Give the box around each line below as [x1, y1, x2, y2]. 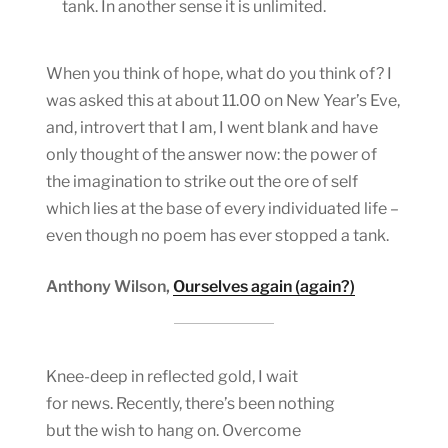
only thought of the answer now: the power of [46, 144, 377, 164]
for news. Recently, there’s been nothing [46, 393, 335, 413]
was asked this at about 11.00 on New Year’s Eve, [46, 90, 400, 110]
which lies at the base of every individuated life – [46, 198, 399, 218]
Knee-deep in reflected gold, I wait [46, 366, 298, 386]
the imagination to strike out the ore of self [46, 171, 358, 191]
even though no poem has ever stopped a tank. [46, 225, 389, 245]
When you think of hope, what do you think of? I [46, 63, 392, 83]
